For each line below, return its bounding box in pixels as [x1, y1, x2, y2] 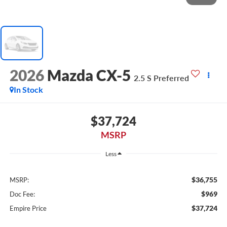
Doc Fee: [9, 190, 35, 198]
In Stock [13, 84, 43, 94]
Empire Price [9, 204, 47, 212]
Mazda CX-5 [47, 65, 131, 84]
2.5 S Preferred [133, 72, 189, 83]
